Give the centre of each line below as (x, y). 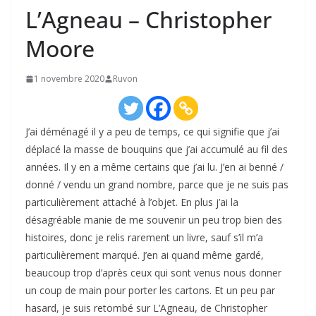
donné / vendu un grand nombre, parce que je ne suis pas (157, 185)
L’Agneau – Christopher (148, 20)
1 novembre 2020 (69, 79)
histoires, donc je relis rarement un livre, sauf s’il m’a (144, 238)
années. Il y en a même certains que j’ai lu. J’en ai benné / (154, 167)
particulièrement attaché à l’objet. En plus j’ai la (132, 202)
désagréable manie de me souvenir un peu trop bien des (154, 220)
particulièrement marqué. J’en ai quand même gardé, (145, 255)
